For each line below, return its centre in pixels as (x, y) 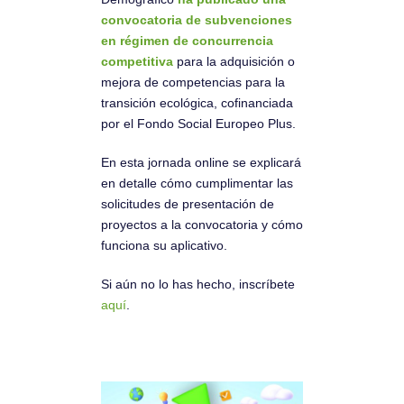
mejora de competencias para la (193, 82)
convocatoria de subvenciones (197, 19)
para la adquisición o (234, 61)
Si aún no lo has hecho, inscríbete (198, 284)
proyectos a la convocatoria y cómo (202, 224)
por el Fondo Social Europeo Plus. (198, 123)
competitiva (137, 61)
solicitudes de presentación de (188, 203)
